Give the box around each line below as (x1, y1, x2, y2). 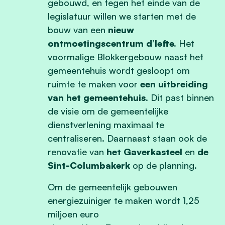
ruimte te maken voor (48, 78, 140, 89)
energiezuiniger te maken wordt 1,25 (48, 194, 199, 206)
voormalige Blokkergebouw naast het (48, 51, 203, 62)
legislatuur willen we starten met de (48, 10, 196, 22)
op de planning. (130, 159, 197, 171)
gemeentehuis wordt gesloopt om (48, 64, 190, 76)
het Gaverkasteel (106, 146, 182, 157)
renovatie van (48, 146, 106, 157)
